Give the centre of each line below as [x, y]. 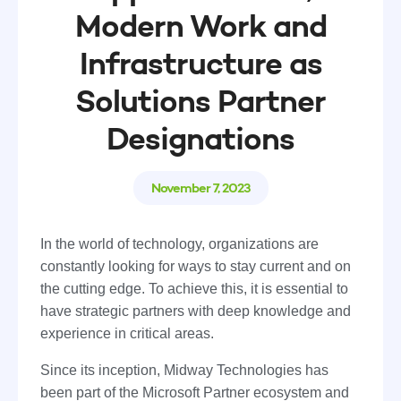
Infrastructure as [200, 63]
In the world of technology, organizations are [179, 243]
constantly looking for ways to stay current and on [196, 266]
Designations [200, 138]
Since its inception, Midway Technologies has [184, 370]
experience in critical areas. [127, 333]
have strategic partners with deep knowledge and [196, 311]
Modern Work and [200, 25]
